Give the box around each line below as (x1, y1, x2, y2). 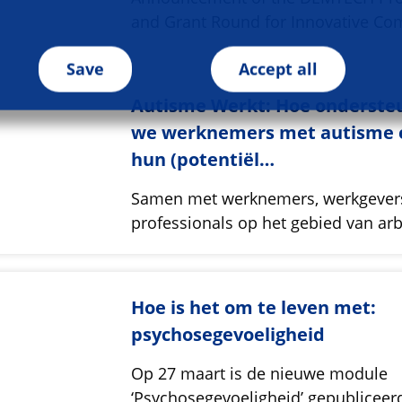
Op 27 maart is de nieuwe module (131, 363, 389, 385)
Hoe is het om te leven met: (131, 295, 377, 320)
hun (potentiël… (131, 147, 275, 172)
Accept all (239, 57, 319, 80)
